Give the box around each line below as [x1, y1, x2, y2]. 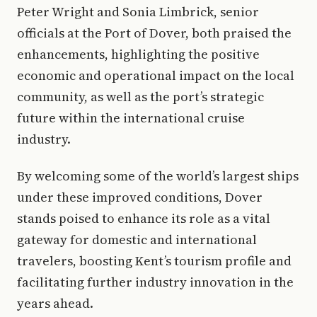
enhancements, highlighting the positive [17, 45, 260, 63]
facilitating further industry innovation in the [17, 272, 294, 291]
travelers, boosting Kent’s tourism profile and [17, 251, 292, 270]
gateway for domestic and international [17, 230, 257, 248]
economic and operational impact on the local [17, 66, 294, 84]
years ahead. [17, 294, 93, 312]
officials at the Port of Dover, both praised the [17, 23, 292, 42]
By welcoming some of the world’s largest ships [17, 166, 299, 185]
